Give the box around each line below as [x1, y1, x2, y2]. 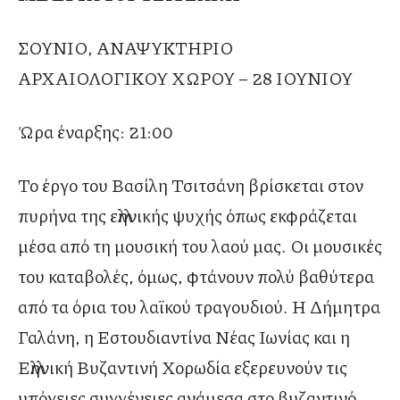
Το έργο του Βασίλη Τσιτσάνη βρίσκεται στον [18, 172, 363, 198]
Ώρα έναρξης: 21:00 [18, 119, 173, 145]
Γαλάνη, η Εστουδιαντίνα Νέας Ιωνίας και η [18, 324, 350, 350]
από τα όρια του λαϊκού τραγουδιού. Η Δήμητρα [18, 294, 380, 320]
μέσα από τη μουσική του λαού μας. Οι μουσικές [18, 233, 382, 259]
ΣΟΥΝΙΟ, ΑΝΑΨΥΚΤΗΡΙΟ [18, 35, 233, 61]
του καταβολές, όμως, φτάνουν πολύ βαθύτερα [18, 263, 374, 289]
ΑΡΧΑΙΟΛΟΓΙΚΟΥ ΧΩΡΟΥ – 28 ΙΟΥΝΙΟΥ [18, 65, 353, 91]
